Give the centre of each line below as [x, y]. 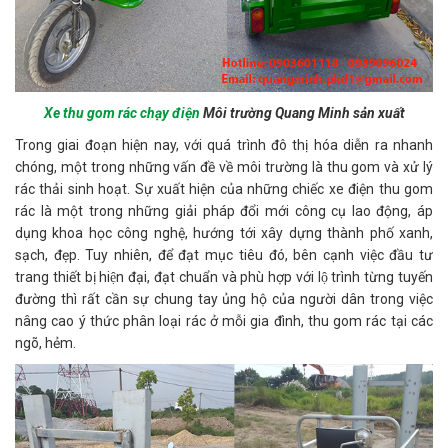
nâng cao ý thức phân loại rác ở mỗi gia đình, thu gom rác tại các [224, 321]
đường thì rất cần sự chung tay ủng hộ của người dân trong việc [224, 299]
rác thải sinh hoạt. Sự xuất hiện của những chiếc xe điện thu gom [224, 189]
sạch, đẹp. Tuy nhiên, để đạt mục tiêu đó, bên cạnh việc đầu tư [224, 255]
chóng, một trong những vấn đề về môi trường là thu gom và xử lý [224, 167]
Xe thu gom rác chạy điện [121, 113]
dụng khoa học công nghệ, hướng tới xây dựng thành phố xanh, [224, 233]
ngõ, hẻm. [45, 343]
